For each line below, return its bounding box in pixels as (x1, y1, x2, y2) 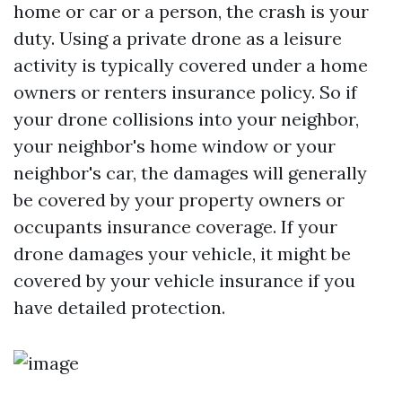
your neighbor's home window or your (13, 135, 336, 157)
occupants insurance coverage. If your (13, 215, 337, 238)
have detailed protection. (13, 296, 225, 319)
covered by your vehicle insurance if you (13, 269, 355, 292)
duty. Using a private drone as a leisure (13, 27, 342, 49)
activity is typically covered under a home (13, 54, 368, 76)
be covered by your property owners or (13, 188, 345, 211)
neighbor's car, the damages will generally (13, 162, 367, 184)
